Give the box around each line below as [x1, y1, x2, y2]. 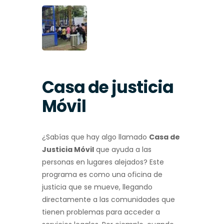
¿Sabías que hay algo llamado [42, 131, 149, 142]
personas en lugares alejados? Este [42, 156, 164, 167]
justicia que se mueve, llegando [42, 181, 152, 192]
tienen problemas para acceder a [42, 206, 160, 217]
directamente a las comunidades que [42, 194, 175, 204]
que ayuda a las [94, 144, 151, 154]
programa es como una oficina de [42, 169, 162, 179]
